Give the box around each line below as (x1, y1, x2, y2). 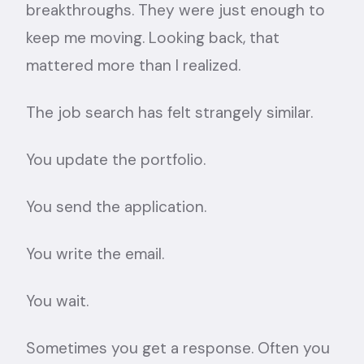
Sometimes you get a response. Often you (26, 338, 330, 358)
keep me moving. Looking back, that (26, 28, 279, 48)
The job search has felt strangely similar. (26, 102, 313, 123)
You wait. (26, 291, 89, 311)
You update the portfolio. (26, 149, 206, 170)
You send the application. (26, 197, 206, 217)
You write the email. (26, 244, 164, 264)
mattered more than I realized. (26, 55, 240, 76)
